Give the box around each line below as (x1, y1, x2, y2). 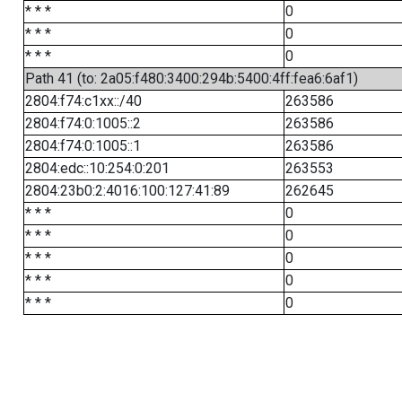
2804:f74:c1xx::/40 (24, 92, 142, 109)
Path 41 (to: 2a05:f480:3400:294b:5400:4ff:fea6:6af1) (24, 70, 358, 87)
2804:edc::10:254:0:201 (24, 160, 170, 177)
